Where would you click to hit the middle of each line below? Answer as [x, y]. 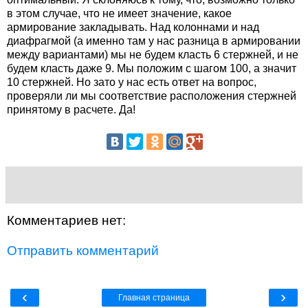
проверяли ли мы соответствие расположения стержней [152, 96]
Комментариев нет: [66, 221]
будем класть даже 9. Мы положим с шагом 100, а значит [152, 68]
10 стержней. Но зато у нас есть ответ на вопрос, [132, 82]
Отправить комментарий [83, 250]
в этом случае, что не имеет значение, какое [119, 13]
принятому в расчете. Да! [71, 109]
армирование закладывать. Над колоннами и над [133, 27]
